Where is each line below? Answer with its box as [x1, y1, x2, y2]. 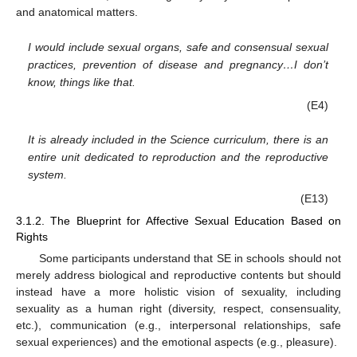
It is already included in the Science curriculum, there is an [28, 133, 328, 147]
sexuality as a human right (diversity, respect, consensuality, [16, 301, 341, 315]
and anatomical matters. [16, 6, 138, 19]
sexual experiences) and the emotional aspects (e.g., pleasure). [16, 335, 337, 348]
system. [28, 168, 68, 182]
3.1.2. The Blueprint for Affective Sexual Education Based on [16, 214, 341, 227]
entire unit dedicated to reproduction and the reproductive [28, 151, 328, 164]
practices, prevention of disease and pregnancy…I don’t [28, 57, 328, 71]
